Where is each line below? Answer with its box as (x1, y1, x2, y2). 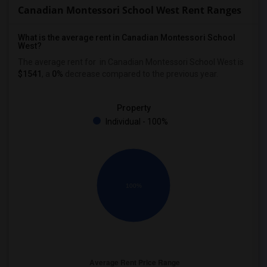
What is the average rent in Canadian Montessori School (18, 33, 235, 42)
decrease (63, 69, 100, 79)
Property (116, 103, 151, 113)
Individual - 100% (104, 117, 168, 126)
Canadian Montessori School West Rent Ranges (18, 4, 241, 17)
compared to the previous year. (100, 69, 218, 79)
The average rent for (18, 57, 98, 67)
